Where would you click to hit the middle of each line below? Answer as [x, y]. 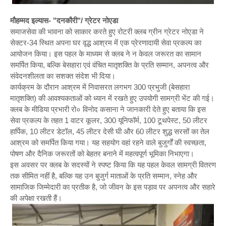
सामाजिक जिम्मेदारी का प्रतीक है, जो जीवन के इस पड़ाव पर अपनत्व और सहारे [113, 187]
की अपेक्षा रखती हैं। [36, 198]
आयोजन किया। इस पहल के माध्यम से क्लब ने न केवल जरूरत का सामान [106, 53]
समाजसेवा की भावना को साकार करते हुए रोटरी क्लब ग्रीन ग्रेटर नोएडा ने [107, 31]
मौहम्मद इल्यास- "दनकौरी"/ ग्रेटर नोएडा [64, 20]
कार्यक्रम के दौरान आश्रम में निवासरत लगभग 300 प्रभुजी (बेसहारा [100, 87]
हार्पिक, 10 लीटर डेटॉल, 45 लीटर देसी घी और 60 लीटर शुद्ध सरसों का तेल [110, 131]
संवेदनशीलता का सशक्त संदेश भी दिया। [63, 76]
